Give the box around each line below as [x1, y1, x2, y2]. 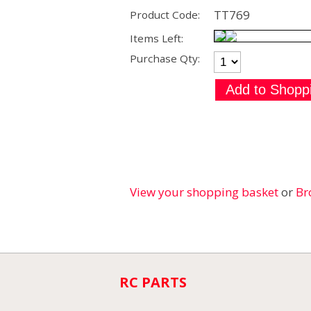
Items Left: [130, 31, 183, 45]
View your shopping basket [130, 184, 278, 201]
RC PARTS [119, 273, 187, 292]
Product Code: [130, 7, 200, 22]
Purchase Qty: [130, 51, 200, 66]
